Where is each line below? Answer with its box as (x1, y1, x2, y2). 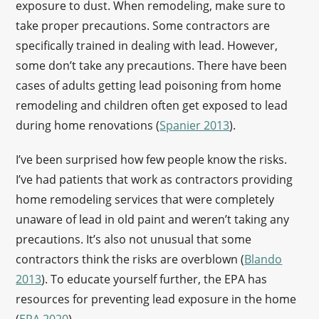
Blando (244, 251, 283, 267)
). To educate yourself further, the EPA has (41, 271, 268, 287)
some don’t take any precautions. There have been (16, 58, 288, 73)
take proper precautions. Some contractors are (16, 18, 271, 33)
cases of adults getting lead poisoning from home (16, 78, 282, 93)
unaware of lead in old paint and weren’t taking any (16, 211, 290, 227)
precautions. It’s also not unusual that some (16, 231, 252, 247)
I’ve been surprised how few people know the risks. (16, 152, 288, 167)
